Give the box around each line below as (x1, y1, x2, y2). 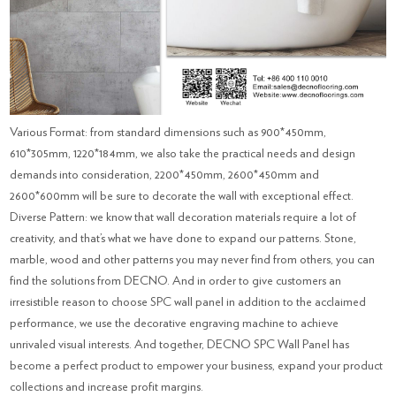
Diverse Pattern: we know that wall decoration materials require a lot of (10, 210, 357, 224)
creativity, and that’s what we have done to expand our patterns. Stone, (10, 232, 357, 245)
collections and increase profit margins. (10, 380, 207, 393)
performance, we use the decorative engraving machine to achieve (10, 316, 339, 330)
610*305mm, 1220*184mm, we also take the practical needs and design (10, 147, 356, 160)
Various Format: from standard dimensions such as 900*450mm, (10, 126, 327, 139)
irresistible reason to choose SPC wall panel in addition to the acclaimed (10, 295, 367, 308)
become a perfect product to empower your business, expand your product (10, 359, 384, 372)
